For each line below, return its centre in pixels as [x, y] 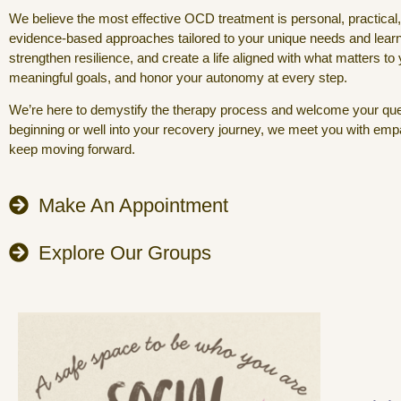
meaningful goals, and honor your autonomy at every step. [178, 77]
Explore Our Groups [124, 252]
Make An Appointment [133, 205]
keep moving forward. [72, 149]
